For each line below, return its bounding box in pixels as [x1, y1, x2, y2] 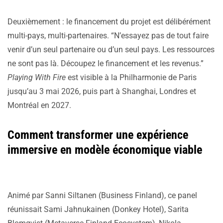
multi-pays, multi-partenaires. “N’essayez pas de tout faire [7, 31, 209, 41]
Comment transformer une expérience [7, 128, 188, 142]
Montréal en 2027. [7, 101, 71, 111]
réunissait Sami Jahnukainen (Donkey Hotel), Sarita [7, 205, 189, 215]
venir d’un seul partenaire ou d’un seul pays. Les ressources [7, 45, 215, 55]
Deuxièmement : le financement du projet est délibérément [7, 17, 211, 27]
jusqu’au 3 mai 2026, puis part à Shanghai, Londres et [7, 87, 196, 97]
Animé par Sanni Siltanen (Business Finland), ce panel [7, 191, 197, 201]
